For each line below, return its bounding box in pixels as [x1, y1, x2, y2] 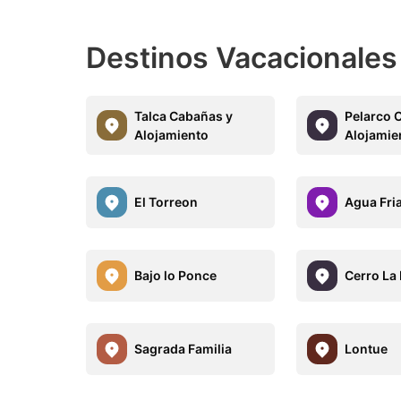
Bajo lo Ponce [134, 268, 217, 284]
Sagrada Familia [134, 341, 232, 357]
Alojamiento [134, 126, 209, 142]
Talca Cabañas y [134, 107, 233, 124]
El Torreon [134, 194, 198, 210]
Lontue [345, 341, 388, 357]
